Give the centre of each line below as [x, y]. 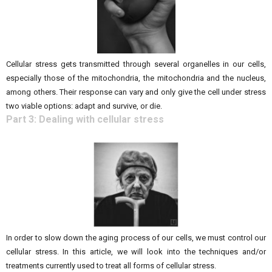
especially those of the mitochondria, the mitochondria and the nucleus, [136, 78]
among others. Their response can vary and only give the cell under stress [136, 92]
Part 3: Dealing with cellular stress [85, 119]
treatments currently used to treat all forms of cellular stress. [111, 266]
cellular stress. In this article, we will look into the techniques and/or [136, 252]
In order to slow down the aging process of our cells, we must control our [136, 238]
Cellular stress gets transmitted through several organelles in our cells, [136, 64]
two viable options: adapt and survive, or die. [84, 106]
